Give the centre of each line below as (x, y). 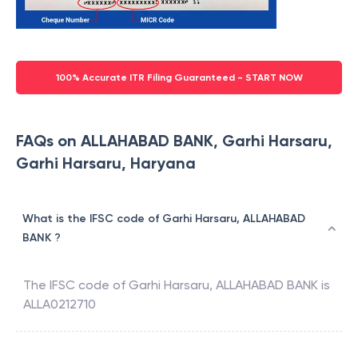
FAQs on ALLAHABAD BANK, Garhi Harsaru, (174, 141)
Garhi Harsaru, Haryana (106, 163)
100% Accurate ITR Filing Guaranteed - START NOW (179, 78)
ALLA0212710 (60, 304)
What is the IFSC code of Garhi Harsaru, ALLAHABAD (164, 219)
